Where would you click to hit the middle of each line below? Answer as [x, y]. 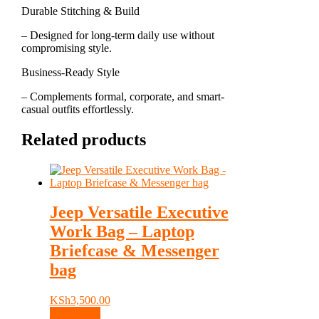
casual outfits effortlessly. [77, 109]
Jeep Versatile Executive [139, 213]
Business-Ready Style [70, 72]
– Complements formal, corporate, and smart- [122, 96]
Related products [83, 139]
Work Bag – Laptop [122, 232]
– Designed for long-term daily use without [117, 35]
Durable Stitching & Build [80, 11]
